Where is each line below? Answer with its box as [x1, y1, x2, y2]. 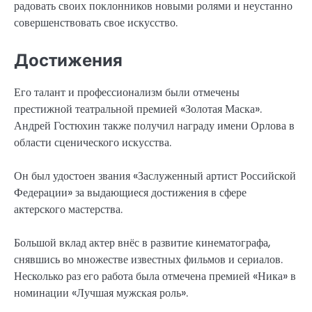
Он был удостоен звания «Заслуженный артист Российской [14, 168, 296, 185]
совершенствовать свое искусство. [14, 15, 178, 31]
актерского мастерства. [14, 201, 123, 218]
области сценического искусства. [14, 134, 171, 151]
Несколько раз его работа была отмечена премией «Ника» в [14, 268, 296, 285]
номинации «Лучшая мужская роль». [14, 285, 188, 302]
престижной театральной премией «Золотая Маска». [14, 101, 262, 118]
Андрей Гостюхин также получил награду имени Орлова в [14, 118, 295, 134]
